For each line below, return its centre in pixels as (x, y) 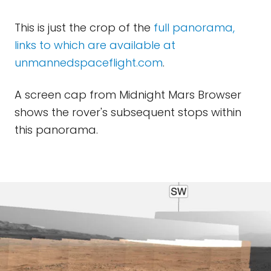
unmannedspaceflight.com (89, 63)
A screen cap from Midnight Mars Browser (128, 95)
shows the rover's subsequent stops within (128, 112)
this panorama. (56, 130)
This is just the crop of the (84, 28)
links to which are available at (95, 45)
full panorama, (194, 28)
